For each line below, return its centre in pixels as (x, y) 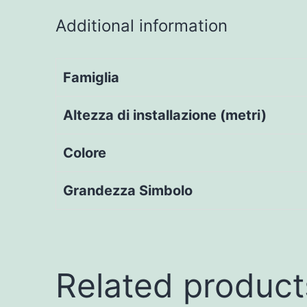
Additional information (141, 25)
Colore (85, 152)
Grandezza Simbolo (128, 190)
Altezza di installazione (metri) (165, 115)
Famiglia (91, 77)
